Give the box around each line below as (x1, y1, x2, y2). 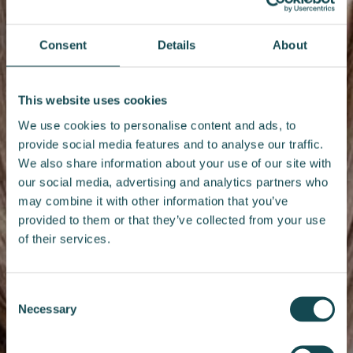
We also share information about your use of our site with (18, 156, 332, 169)
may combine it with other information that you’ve (18, 194, 288, 207)
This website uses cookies (18, 93, 168, 107)
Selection (6, 305, 54, 318)
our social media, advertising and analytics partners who (18, 175, 328, 188)
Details (157, 38, 196, 52)
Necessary (18, 302, 76, 316)
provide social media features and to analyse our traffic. (18, 137, 324, 150)
